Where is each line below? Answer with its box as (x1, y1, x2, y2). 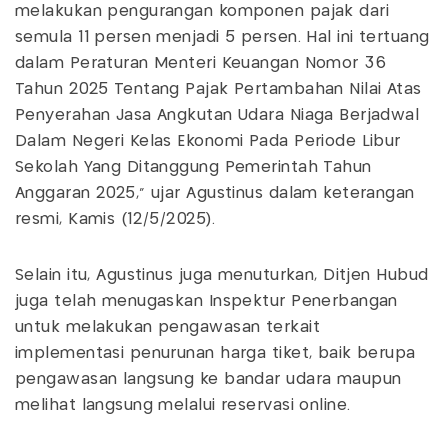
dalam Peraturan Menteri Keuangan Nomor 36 (15, 55, 387, 71)
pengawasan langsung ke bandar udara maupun (15, 371, 402, 387)
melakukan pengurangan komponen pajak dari (15, 3, 390, 19)
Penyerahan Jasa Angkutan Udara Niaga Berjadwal (15, 107, 420, 123)
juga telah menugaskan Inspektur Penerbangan (15, 293, 398, 309)
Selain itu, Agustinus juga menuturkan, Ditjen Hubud (15, 267, 429, 283)
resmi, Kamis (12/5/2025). (15, 211, 216, 227)
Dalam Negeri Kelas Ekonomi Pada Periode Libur (15, 133, 401, 149)
